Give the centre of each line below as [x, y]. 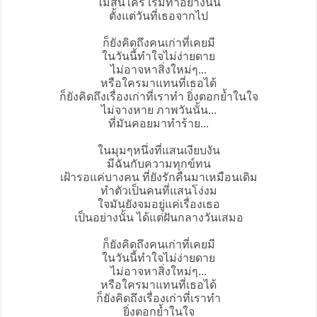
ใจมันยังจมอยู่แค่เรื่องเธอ [158, 204]
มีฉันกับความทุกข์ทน [158, 164]
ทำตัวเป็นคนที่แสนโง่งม [158, 191]
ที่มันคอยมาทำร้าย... [158, 124]
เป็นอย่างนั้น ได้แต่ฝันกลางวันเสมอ [158, 218]
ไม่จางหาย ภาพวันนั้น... [158, 110]
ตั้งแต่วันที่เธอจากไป [158, 16]
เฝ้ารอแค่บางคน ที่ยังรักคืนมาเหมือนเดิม [158, 178]
